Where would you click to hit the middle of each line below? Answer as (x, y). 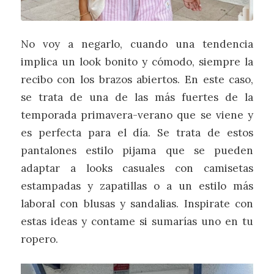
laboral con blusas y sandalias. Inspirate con (137, 204)
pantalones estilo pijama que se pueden (137, 151)
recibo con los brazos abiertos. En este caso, (137, 80)
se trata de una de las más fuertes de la (137, 98)
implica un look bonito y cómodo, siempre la (137, 62)
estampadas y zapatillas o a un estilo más (137, 186)
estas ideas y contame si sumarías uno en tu (137, 222)
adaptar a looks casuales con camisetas (137, 168)
